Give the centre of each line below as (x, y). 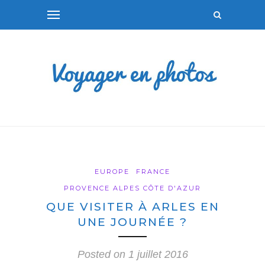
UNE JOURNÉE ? (132, 222)
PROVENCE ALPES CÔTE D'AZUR (132, 188)
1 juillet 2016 (158, 255)
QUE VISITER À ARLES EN (132, 207)
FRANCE (153, 172)
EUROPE (112, 172)
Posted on (103, 255)
